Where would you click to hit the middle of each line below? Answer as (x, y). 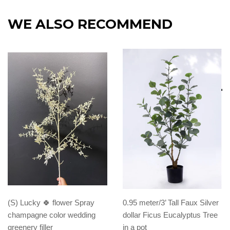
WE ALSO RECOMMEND (90, 24)
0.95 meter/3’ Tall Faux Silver (171, 203)
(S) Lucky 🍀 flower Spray (51, 203)
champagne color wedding (52, 215)
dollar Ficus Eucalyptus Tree (170, 215)
